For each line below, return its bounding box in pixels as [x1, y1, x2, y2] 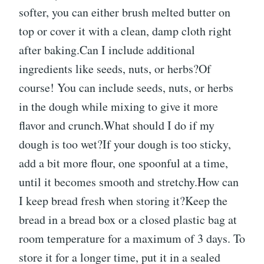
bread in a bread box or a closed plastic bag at [19, 212, 237, 228]
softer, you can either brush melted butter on [19, 4, 230, 21]
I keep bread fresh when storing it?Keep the [19, 193, 227, 209]
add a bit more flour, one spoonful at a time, [19, 155, 228, 171]
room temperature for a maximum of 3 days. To [19, 230, 245, 247]
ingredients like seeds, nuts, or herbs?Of [19, 61, 211, 77]
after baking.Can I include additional [19, 42, 195, 58]
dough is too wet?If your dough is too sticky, [19, 136, 231, 153]
